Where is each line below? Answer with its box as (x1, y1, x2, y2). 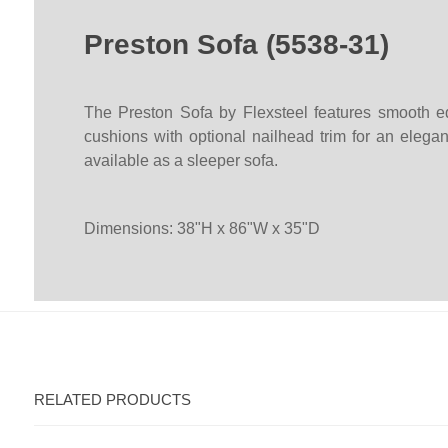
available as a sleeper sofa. (83, 152, 278, 170)
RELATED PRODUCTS (33, 391, 191, 409)
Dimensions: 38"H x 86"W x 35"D (83, 220, 320, 238)
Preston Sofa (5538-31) (83, 29, 389, 61)
